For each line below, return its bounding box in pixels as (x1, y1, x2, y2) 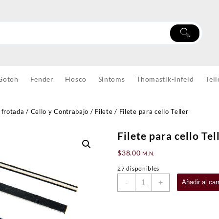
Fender (30, 75, 54, 84)
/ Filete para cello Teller (112, 108, 189, 116)
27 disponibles (117, 165, 160, 173)
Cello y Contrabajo (30, 108, 89, 116)
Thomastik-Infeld (136, 75, 194, 84)
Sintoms (98, 75, 125, 84)
